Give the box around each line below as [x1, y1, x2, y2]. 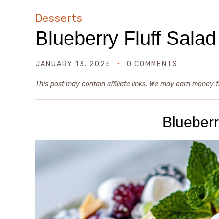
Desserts [35, 12, 83, 24]
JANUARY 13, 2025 [35, 60, 111, 68]
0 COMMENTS [127, 60, 178, 68]
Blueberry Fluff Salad [35, 27, 216, 49]
